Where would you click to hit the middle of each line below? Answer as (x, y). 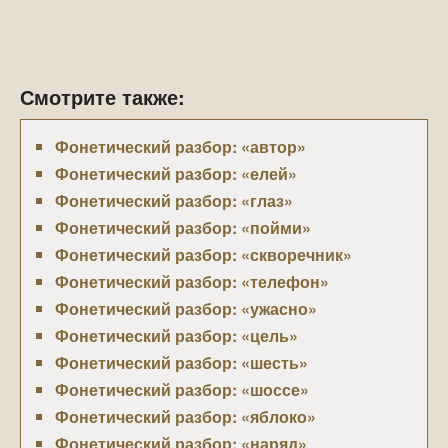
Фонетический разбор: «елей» (176, 173)
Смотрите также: (102, 96)
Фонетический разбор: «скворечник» (203, 254)
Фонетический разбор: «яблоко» (185, 416)
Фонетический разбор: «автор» (180, 146)
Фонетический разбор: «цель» (176, 335)
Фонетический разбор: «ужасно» (186, 308)
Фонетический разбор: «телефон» (192, 281)
